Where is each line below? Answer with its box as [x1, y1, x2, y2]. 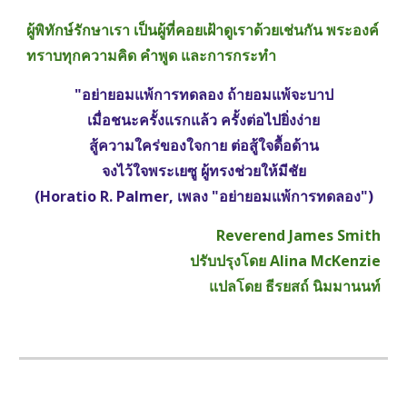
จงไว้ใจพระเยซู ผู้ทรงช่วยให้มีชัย [101, 161, 306, 181]
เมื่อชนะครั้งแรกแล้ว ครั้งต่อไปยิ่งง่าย [87, 110, 320, 130]
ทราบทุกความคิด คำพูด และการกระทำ [26, 45, 277, 65]
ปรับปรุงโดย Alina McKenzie [189, 251, 381, 271]
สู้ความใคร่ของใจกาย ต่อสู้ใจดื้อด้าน [88, 135, 319, 155]
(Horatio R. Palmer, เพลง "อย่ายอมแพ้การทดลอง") [34, 186, 373, 206]
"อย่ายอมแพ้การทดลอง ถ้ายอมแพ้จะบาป [74, 84, 333, 104]
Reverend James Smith [215, 225, 381, 245]
